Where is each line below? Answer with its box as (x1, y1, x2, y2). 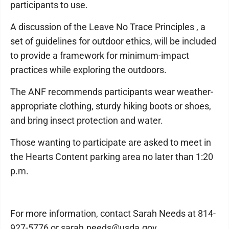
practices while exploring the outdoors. (10, 64, 167, 75)
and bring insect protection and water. (10, 114, 163, 126)
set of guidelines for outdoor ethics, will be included (10, 35, 216, 47)
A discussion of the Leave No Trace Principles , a (10, 21, 205, 32)
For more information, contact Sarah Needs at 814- (10, 208, 216, 219)
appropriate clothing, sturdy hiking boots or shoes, (10, 100, 211, 111)
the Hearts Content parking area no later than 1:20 (10, 151, 213, 162)
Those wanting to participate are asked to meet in (10, 136, 211, 148)
